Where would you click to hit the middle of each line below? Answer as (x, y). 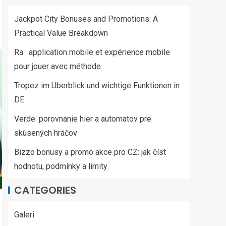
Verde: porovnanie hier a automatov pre (83, 119)
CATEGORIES (45, 190)
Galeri (24, 215)
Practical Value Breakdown (61, 33)
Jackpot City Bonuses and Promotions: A (86, 19)
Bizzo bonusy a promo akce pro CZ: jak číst (90, 152)
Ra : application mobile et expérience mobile (92, 52)
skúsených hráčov (46, 133)
